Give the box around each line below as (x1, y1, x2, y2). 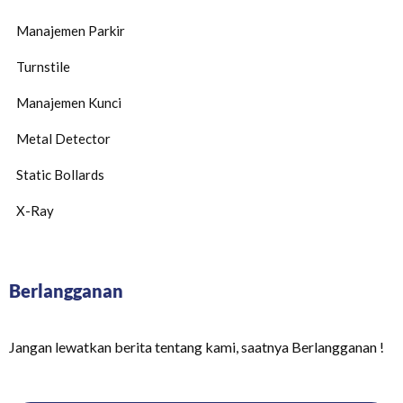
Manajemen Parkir (16, 22, 125, 39)
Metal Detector (16, 130, 111, 147)
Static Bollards (16, 166, 104, 183)
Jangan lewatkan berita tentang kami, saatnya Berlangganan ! (9, 338, 384, 355)
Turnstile (16, 58, 70, 75)
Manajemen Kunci (16, 94, 121, 111)
